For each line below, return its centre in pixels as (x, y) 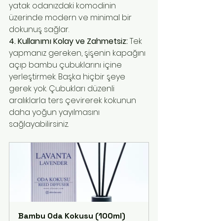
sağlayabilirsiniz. (39, 124)
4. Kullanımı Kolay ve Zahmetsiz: (68, 41)
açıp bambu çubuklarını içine (66, 65)
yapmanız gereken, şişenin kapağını (78, 53)
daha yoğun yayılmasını (55, 112)
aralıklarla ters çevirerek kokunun (74, 101)
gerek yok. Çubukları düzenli (63, 89)
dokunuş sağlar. (39, 30)
